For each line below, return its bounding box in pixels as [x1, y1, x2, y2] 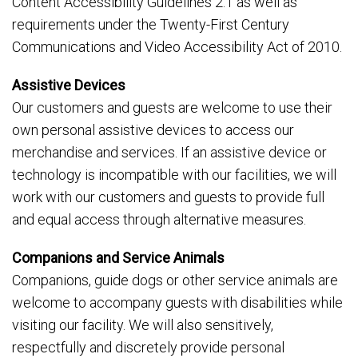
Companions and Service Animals [12, 249, 225, 266]
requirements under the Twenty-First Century [12, 16, 289, 33]
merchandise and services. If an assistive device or [12, 144, 327, 161]
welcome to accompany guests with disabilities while [12, 294, 343, 311]
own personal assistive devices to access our [12, 121, 294, 138]
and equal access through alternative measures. [12, 211, 306, 228]
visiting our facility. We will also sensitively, [12, 316, 273, 333]
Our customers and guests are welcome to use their [12, 99, 332, 116]
